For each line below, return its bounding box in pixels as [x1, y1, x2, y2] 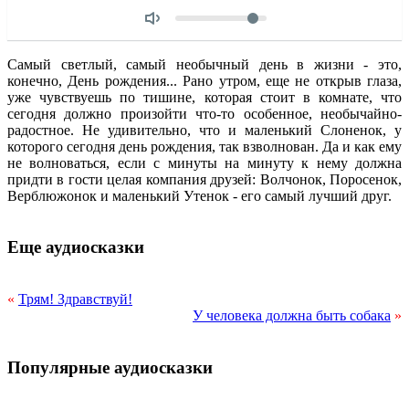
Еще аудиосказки [7, 237, 144, 257]
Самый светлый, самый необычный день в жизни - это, [7, 56, 402, 72]
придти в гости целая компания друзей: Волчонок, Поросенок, [7, 171, 402, 187]
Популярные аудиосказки [7, 357, 213, 377]
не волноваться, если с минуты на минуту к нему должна [7, 154, 402, 171]
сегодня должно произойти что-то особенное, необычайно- [7, 105, 402, 121]
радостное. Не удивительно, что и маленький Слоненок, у [7, 121, 402, 138]
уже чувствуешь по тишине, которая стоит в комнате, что [7, 89, 402, 105]
